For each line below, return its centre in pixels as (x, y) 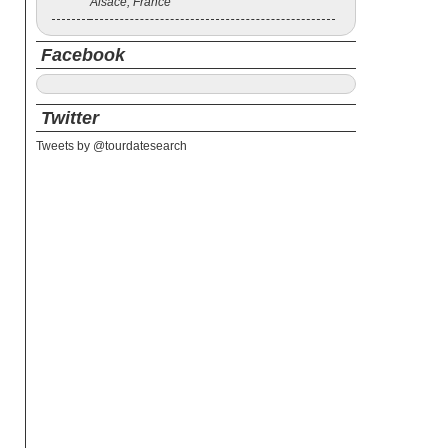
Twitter (70, 118)
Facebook (83, 55)
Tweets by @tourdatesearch (111, 146)
